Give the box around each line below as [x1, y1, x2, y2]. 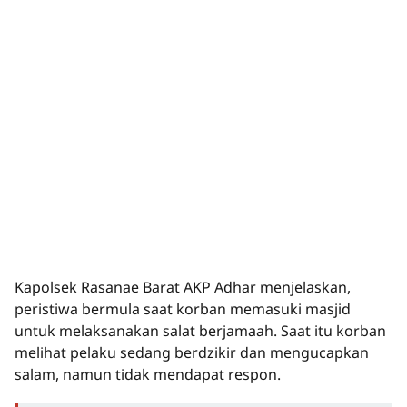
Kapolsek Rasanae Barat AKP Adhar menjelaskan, [15, 276, 351, 297]
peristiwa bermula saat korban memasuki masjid [15, 298, 351, 319]
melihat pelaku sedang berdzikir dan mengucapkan [15, 342, 369, 362]
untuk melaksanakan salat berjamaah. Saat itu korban [15, 320, 386, 341]
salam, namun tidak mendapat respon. [15, 363, 281, 384]
